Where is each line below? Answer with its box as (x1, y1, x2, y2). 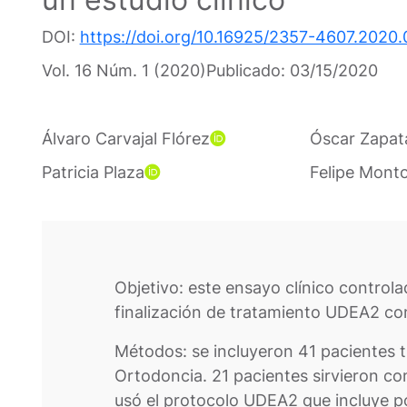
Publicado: (205, 61, 290, 81)
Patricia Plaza (41, 163, 144, 183)
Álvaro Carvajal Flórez (41, 129, 210, 149)
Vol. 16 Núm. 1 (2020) (41, 61, 206, 81)
